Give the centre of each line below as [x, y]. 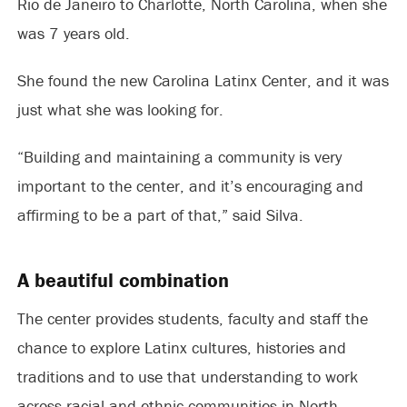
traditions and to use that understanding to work [187, 376]
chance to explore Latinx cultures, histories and [181, 347]
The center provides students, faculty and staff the [192, 318]
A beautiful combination [123, 280]
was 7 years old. [73, 33]
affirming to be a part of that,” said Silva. [160, 214]
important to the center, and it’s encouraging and [190, 185]
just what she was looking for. [120, 109]
